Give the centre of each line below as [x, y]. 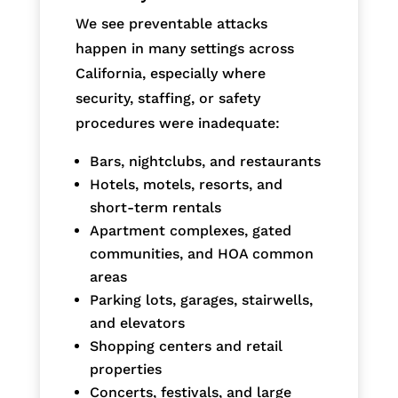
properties [125, 369]
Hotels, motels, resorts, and [186, 184]
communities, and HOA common [201, 253]
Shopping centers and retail [186, 346]
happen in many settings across [184, 48]
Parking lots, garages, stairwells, [201, 299]
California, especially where [170, 73]
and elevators [137, 322]
